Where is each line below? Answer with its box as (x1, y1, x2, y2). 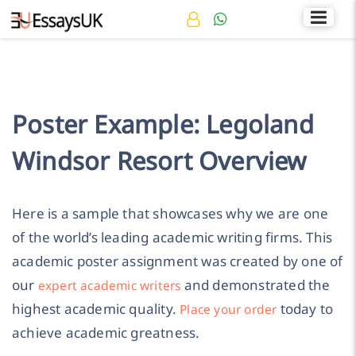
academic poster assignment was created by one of (12, 252, 343, 271)
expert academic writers (37, 277, 181, 295)
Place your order (180, 300, 277, 319)
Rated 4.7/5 (288, 3, 344, 17)
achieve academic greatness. (12, 323, 200, 342)
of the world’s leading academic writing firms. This (12, 228, 333, 247)
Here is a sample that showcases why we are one (12, 204, 329, 223)
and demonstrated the (180, 276, 331, 295)
